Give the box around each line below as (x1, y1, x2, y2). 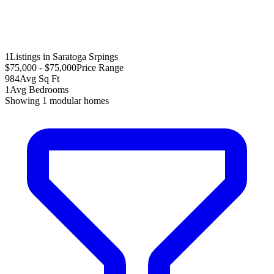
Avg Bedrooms (10, 84, 68, 95)
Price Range (76, 62, 124, 73)
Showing (5, 95, 42, 106)
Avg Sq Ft (20, 73, 59, 84)
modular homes (47, 95, 109, 106)
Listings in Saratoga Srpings (10, 51, 118, 62)
